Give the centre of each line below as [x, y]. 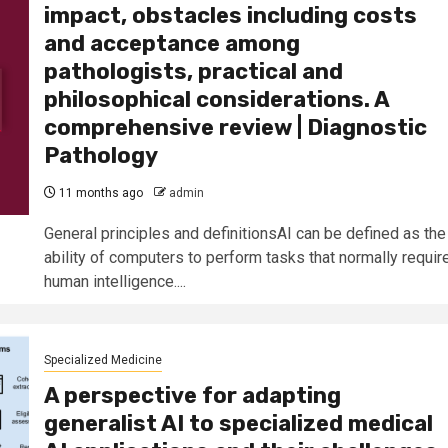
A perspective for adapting [192, 396]
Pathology [100, 155]
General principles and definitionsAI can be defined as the [244, 233]
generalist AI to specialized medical [238, 424]
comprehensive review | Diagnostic [235, 127]
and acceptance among [171, 43]
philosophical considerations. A [216, 99]
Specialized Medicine [102, 360]
